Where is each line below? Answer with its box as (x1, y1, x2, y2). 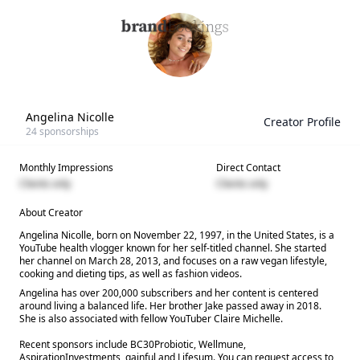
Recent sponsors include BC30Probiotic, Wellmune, (19, 337, 246, 351)
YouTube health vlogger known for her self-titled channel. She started (19, 241, 326, 255)
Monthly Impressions (19, 161, 113, 174)
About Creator (19, 206, 83, 219)
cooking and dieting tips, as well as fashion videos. (19, 267, 242, 280)
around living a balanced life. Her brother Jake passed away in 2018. (19, 299, 321, 313)
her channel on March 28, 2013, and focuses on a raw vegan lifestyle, (19, 254, 327, 268)
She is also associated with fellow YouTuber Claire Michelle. (19, 312, 283, 325)
